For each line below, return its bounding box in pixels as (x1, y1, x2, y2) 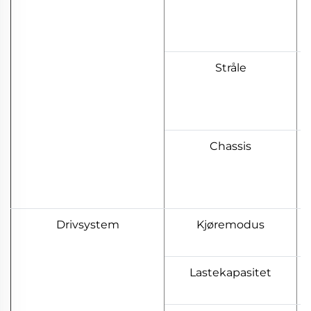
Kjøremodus (196, 218, 264, 232)
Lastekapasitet (190, 266, 271, 280)
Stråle (215, 61, 246, 75)
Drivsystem (56, 218, 119, 232)
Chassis (210, 140, 251, 153)
